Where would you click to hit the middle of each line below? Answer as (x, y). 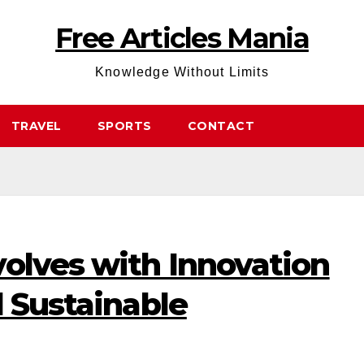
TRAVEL (36, 126)
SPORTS (124, 126)
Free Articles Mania (182, 38)
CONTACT (221, 126)
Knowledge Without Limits (182, 72)
